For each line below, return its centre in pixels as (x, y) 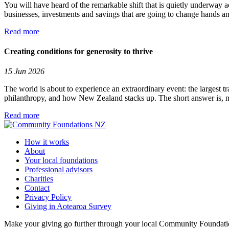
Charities (39, 179)
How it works (47, 142)
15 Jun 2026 (24, 72)
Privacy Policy (48, 197)
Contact (37, 188)
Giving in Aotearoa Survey (68, 207)
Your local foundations (61, 161)
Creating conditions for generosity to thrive (78, 51)
